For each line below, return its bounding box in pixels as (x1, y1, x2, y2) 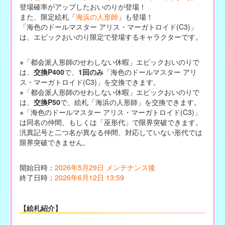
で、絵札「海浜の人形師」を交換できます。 (60, 96, 201, 107)
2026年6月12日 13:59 (54, 172, 124, 182)
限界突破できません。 (19, 137, 90, 147)
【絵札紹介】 (19, 202, 62, 213)
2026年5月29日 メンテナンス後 (54, 162, 155, 172)
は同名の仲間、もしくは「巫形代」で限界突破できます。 (19, 117, 202, 127)
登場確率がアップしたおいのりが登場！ (19, 1, 146, 12)
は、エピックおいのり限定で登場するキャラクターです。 (19, 31, 202, 42)
